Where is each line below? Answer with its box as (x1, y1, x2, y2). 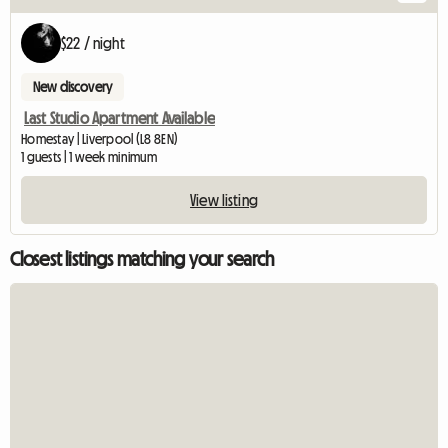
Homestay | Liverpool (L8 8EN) (21, 131, 179, 146)
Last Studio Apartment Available (24, 109, 215, 126)
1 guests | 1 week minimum (21, 149, 157, 164)
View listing (190, 191, 258, 208)
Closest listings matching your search (10, 248, 274, 269)
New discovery (33, 79, 113, 94)
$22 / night (61, 34, 125, 51)
